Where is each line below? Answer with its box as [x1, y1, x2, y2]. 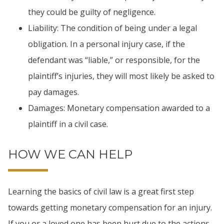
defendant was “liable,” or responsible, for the [28, 54, 200, 65]
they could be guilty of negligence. [28, 6, 155, 17]
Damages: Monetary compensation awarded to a [28, 102, 210, 113]
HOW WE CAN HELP [8, 146, 132, 161]
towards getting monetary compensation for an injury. [8, 202, 212, 213]
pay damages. [28, 86, 79, 97]
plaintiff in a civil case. [28, 118, 108, 129]
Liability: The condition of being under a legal [28, 22, 197, 33]
